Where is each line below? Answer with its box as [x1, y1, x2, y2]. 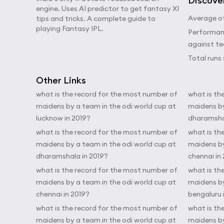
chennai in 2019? [36, 189, 89, 198]
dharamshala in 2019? [36, 151, 108, 160]
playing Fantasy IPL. [36, 24, 103, 33]
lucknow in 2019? [36, 113, 90, 122]
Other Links [36, 74, 86, 86]
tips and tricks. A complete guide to [36, 14, 155, 23]
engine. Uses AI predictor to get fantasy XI [36, 4, 179, 13]
